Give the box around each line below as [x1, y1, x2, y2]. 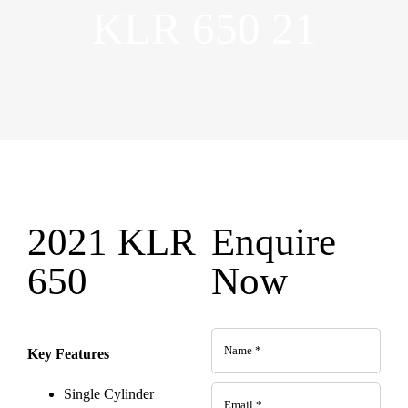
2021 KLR [27, 220, 196, 263]
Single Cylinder [64, 386, 154, 403]
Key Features [27, 346, 109, 362]
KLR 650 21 [91, 3, 317, 54]
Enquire [210, 220, 336, 263]
